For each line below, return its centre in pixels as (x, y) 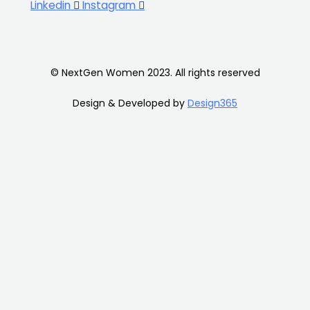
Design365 (212, 103)
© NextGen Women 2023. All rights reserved (155, 73)
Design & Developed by (130, 103)
